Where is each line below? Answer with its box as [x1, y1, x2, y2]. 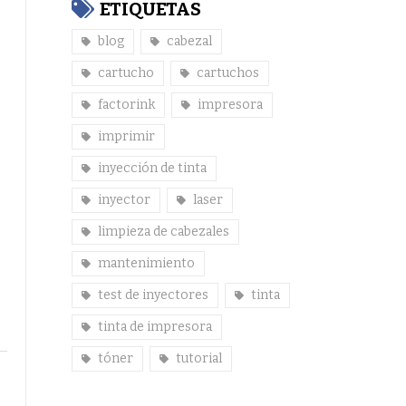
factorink [97, 97, 155, 112]
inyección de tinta [97, 160, 207, 176]
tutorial [175, 351, 222, 366]
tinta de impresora [97, 319, 212, 334]
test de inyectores [97, 287, 208, 303]
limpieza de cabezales [97, 224, 229, 239]
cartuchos [196, 65, 259, 81]
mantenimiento [97, 256, 195, 271]
